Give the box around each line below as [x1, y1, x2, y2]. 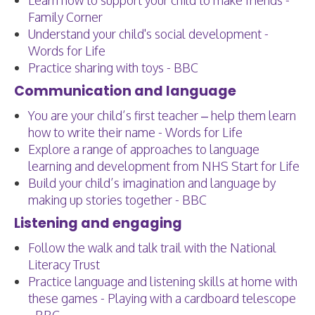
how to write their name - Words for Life [28, 124, 243, 140]
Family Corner [28, 9, 103, 25]
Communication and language [14, 82, 236, 101]
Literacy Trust [28, 257, 100, 272]
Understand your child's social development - [28, 26, 269, 41]
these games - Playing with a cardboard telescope [28, 290, 296, 306]
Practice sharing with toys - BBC [28, 60, 198, 75]
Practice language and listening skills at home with [28, 274, 297, 289]
